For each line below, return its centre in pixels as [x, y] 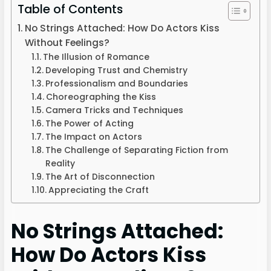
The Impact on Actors [93, 136]
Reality [60, 163]
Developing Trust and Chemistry [116, 70]
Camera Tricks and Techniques [114, 110]
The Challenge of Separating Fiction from [136, 150]
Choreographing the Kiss [101, 96]
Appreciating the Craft [98, 190]
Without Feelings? [67, 42]
